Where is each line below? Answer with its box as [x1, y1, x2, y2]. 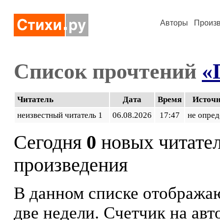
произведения [14, 154, 128, 176]
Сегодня [14, 132, 86, 153]
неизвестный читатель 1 [17, 110, 107, 120]
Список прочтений [14, 59, 202, 83]
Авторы [160, 19, 188, 27]
